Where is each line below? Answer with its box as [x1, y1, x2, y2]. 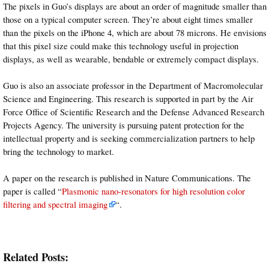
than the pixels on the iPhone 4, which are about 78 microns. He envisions [3, 26, 267, 38]
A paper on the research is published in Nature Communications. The [3, 172, 251, 184]
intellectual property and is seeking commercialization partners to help [3, 131, 255, 144]
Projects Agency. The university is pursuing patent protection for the [3, 118, 244, 131]
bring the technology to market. [3, 145, 114, 157]
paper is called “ [3, 185, 62, 198]
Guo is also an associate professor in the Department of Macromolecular [3, 79, 263, 91]
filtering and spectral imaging [3, 198, 107, 211]
